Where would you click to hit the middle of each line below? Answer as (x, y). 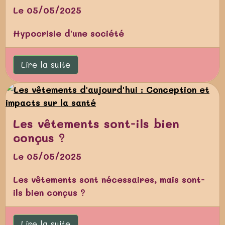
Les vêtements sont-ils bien (96, 123)
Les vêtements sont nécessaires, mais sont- (109, 179)
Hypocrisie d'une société (69, 33)
